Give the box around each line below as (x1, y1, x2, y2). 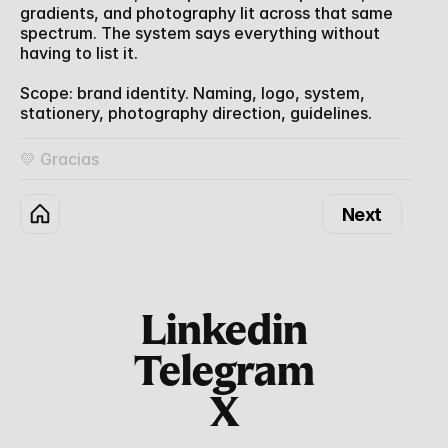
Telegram (133, 352, 315, 396)
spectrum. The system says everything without (20, 23, 380, 43)
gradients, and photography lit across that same (20, 3, 393, 23)
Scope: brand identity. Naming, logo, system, (20, 83, 365, 103)
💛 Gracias (20, 149, 99, 169)
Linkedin (140, 311, 308, 355)
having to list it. (20, 43, 138, 63)
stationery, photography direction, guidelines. (20, 103, 372, 123)
